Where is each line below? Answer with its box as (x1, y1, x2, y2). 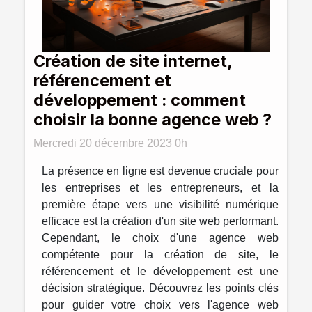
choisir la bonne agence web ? (33, 109, 272, 130)
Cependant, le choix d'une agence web (42, 231, 279, 244)
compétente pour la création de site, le (42, 248, 279, 260)
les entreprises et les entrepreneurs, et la (42, 181, 279, 194)
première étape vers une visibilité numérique (42, 198, 279, 210)
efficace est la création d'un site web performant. (42, 214, 279, 227)
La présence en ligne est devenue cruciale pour (42, 164, 279, 177)
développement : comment (33, 89, 246, 110)
